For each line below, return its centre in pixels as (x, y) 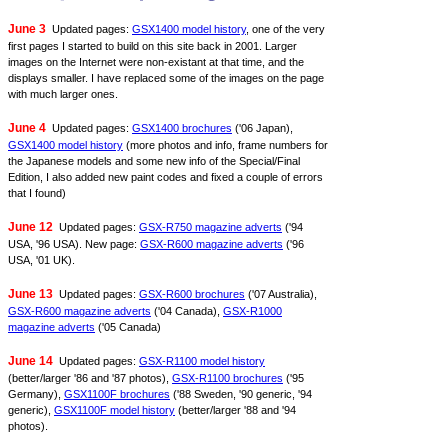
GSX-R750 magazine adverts (210, 227)
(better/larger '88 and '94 (235, 410)
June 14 (30, 360)
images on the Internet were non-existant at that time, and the (156, 62)
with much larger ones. (63, 94)
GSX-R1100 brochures (227, 378)
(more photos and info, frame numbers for (225, 145)
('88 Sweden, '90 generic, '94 (241, 394)
